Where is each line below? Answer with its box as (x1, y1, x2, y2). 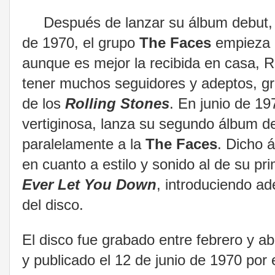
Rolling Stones (65, 95, 169, 112)
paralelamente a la (22, 136, 145, 153)
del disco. (22, 196, 83, 214)
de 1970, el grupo (22, 34, 139, 52)
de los (22, 95, 65, 112)
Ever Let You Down (22, 176, 157, 193)
